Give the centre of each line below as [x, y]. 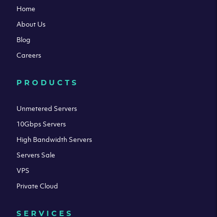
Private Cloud [37, 186]
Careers [29, 55]
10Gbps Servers [41, 124]
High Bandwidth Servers [54, 139]
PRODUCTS [47, 82]
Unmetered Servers [46, 108]
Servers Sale [36, 155]
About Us [31, 24]
